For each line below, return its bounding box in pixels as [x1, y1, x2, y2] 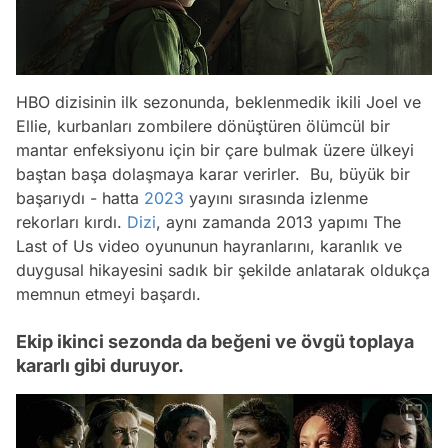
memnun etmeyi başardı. [16, 284, 201, 305]
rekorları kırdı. [16, 212, 127, 233]
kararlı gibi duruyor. [16, 355, 184, 377]
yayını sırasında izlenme [184, 188, 368, 209]
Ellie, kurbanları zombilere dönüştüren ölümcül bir [16, 116, 390, 137]
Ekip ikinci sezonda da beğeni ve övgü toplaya [16, 331, 414, 353]
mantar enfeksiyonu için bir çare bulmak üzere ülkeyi [16, 140, 414, 161]
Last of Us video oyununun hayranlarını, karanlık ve [16, 236, 402, 257]
